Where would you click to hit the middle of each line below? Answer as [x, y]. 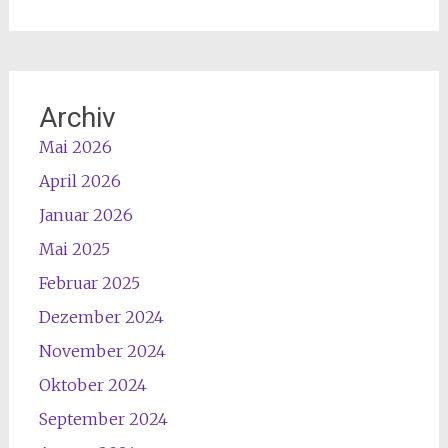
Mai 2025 [74, 249]
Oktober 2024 [92, 385]
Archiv [77, 118]
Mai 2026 [75, 147]
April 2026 [79, 181]
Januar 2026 [85, 215]
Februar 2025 [89, 283]
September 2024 [103, 419]
